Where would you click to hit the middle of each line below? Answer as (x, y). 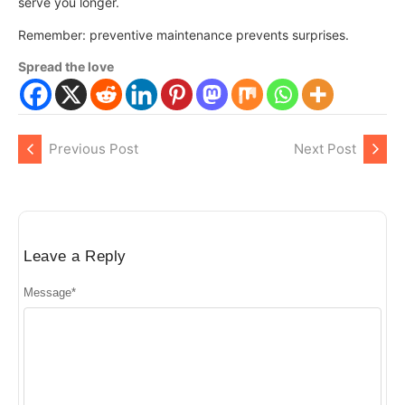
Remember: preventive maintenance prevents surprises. (184, 34)
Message (47, 293)
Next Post (325, 148)
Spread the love (66, 66)
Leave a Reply (75, 256)
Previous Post (94, 148)
